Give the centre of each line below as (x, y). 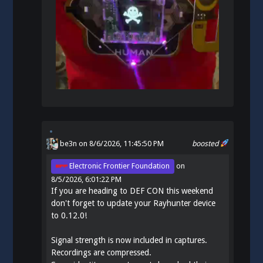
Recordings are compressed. (102, 252)
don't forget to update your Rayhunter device (134, 203)
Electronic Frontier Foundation (119, 166)
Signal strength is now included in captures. (129, 240)
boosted (206, 143)
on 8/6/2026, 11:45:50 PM (121, 143)
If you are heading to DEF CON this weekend (132, 190)
